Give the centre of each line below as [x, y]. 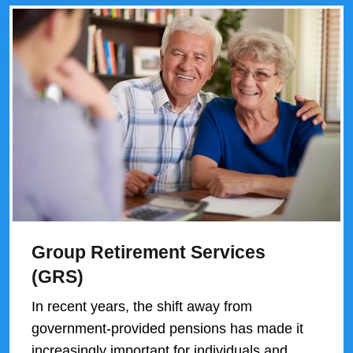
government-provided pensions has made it [167, 329]
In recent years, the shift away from [142, 307]
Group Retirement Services [149, 253]
